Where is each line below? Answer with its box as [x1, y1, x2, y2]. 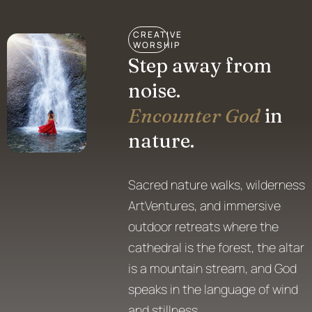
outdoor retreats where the [128, 217, 279, 235]
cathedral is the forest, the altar [128, 238, 305, 256]
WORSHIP [133, 38, 181, 51]
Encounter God [128, 103, 261, 127]
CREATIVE [133, 28, 183, 40]
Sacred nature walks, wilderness [128, 175, 306, 193]
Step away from [128, 53, 272, 77]
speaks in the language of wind [128, 280, 299, 297]
